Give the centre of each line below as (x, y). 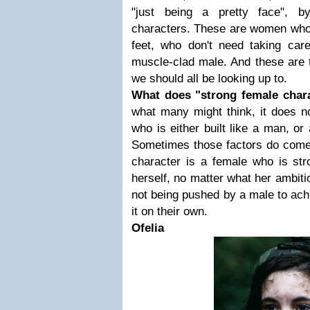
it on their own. (170, 211)
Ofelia (148, 228)
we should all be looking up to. (209, 79)
